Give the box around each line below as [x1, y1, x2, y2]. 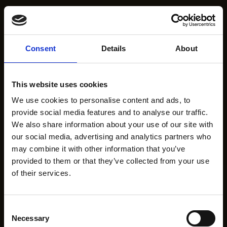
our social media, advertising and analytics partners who [12, 132, 211, 141]
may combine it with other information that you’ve [12, 144, 185, 153]
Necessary [12, 214, 49, 222]
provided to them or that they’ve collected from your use [12, 157, 209, 165]
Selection [4, 216, 34, 224]
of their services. [12, 169, 71, 177]
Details [101, 44, 126, 53]
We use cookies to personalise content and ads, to [12, 96, 191, 104]
